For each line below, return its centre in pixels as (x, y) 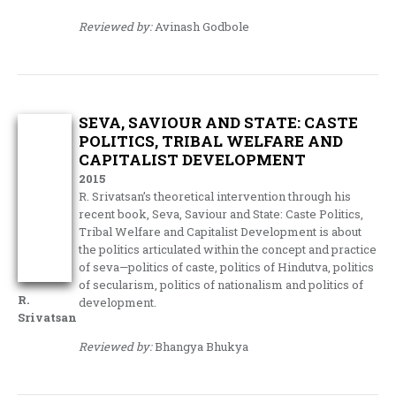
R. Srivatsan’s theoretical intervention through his (215, 196)
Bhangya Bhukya (201, 346)
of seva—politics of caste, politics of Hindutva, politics (227, 267)
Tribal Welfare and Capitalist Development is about (221, 231)
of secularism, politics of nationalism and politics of (221, 284)
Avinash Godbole (201, 26)
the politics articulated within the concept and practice (228, 249)
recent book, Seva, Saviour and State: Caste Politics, (221, 213)
